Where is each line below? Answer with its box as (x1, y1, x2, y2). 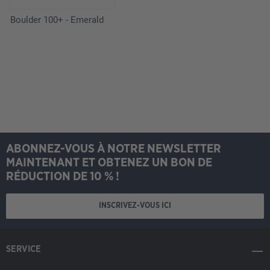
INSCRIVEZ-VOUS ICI (99, 201, 171, 210)
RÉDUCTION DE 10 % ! (6, 170, 119, 183)
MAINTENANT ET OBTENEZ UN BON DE (6, 156, 212, 169)
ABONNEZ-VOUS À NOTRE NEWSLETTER (6, 142, 221, 155)
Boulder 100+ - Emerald (10, 14, 104, 25)
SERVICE (6, 244, 41, 254)
